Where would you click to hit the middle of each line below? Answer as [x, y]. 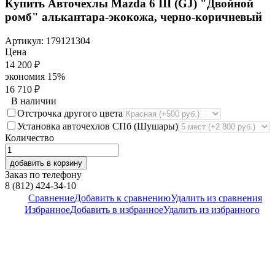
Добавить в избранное [117, 209]
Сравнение [51, 198]
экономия [26, 76]
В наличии [34, 101]
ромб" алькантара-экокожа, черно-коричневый [134, 17]
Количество [29, 137]
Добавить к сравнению [122, 198]
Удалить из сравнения [216, 198]
